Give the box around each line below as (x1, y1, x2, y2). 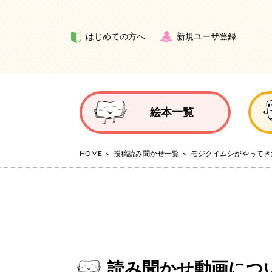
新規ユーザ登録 (177, 33, 236, 41)
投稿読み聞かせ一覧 (114, 150, 179, 157)
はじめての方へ (86, 33, 145, 41)
